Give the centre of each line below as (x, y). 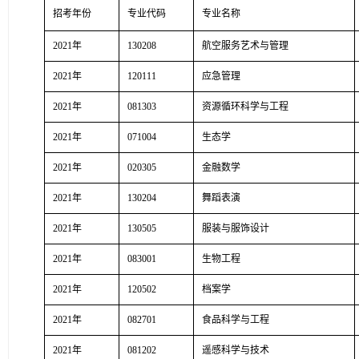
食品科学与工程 (236, 320)
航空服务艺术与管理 (245, 46)
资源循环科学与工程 (245, 107)
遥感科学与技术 (236, 350)
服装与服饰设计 (236, 228)
